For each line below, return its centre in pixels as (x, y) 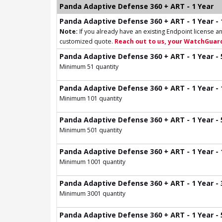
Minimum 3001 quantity (92, 193)
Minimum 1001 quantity (92, 162)
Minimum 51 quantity (89, 66)
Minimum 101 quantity (91, 98)
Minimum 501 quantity (91, 130)
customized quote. (87, 41)
